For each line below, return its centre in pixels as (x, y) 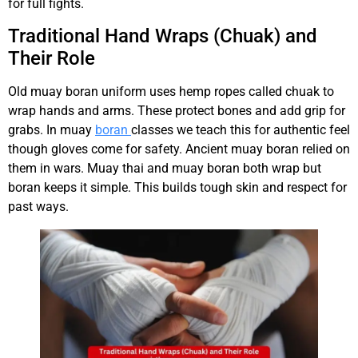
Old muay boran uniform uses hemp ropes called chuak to (171, 91)
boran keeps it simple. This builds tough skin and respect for (177, 187)
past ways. (38, 206)
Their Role (52, 58)
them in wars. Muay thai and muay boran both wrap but (165, 168)
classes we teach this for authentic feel (241, 129)
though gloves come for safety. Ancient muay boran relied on (179, 149)
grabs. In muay (52, 129)
